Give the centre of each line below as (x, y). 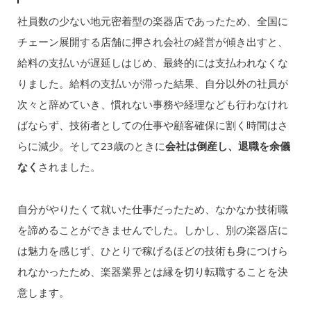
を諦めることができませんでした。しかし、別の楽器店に (152, 229)
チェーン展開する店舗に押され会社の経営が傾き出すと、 (152, 42)
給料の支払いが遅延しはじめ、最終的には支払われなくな (152, 63)
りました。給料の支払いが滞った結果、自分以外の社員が (152, 84)
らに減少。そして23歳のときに (91, 146)
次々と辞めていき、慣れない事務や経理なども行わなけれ (152, 104)
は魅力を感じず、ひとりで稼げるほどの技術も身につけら (152, 250)
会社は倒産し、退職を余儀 (227, 146)
